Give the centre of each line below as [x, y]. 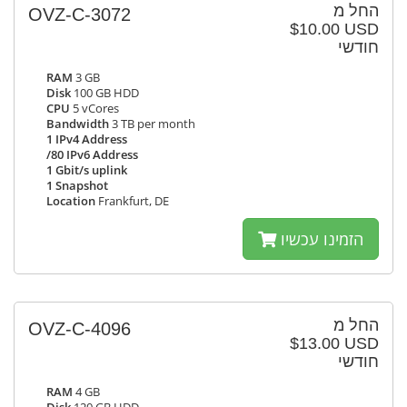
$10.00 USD [334, 29]
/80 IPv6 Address [92, 155]
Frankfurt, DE [132, 201]
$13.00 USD [334, 343]
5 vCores [94, 109]
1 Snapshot [77, 186]
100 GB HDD [105, 93]
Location [71, 201]
